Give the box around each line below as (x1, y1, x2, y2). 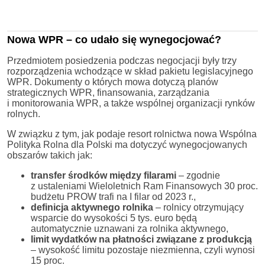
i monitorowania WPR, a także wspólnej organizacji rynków (7, 98, 255, 108)
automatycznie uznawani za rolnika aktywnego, (31, 223, 228, 234)
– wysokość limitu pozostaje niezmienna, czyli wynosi (31, 244, 255, 255)
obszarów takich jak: (7, 150, 92, 160)
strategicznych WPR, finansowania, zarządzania (7, 87, 209, 98)
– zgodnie (176, 170, 220, 180)
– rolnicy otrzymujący (153, 202, 244, 212)
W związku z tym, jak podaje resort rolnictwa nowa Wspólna (7, 128, 257, 139)
